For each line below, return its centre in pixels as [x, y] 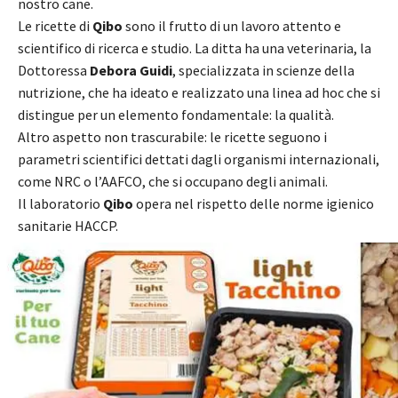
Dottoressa [54, 70]
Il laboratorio [60, 203]
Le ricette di [55, 25]
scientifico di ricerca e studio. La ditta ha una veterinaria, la [195, 48]
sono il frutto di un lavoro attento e [232, 25]
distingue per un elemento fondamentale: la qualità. [176, 114]
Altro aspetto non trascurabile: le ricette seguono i [172, 136]
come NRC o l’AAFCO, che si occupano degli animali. [173, 181]
